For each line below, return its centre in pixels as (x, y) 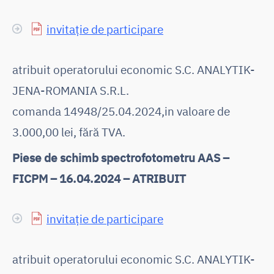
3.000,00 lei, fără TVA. (69, 131)
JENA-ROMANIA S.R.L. (71, 90)
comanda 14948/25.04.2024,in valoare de (121, 111)
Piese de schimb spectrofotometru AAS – (121, 157)
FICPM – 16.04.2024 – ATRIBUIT (99, 178)
